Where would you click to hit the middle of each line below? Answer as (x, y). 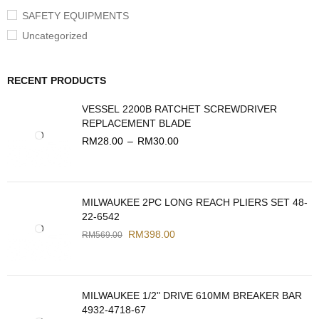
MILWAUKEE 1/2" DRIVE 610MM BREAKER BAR (192, 296)
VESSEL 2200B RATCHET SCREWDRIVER (179, 109)
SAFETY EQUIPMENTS (75, 16)
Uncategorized (55, 36)
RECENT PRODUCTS (57, 81)
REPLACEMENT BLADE (136, 124)
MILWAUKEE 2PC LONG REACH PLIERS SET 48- (195, 203)
